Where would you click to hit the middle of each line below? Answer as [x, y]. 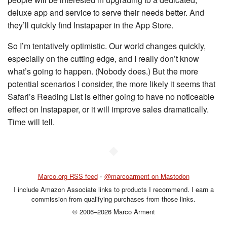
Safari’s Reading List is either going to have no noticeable [111, 97]
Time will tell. [31, 122]
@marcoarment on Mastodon [147, 176]
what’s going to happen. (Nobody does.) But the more [103, 71]
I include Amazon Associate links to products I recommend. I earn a [113, 189]
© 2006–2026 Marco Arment [113, 212]
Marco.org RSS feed [68, 176]
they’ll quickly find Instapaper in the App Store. [90, 25]
